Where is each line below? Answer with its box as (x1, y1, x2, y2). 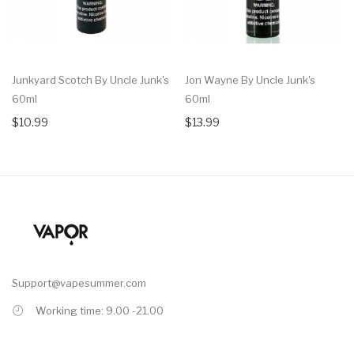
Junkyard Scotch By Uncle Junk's (12, 73, 169, 86)
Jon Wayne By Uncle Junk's (185, 73, 315, 86)
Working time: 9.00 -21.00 (36, 303, 164, 317)
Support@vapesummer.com (12, 276, 146, 289)
